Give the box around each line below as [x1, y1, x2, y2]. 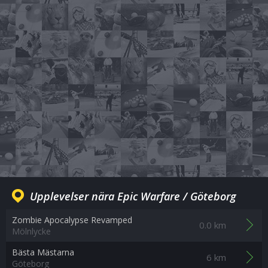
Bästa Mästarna [12, 246, 74, 258]
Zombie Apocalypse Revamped [12, 214, 132, 226]
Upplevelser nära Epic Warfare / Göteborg [30, 189, 236, 203]
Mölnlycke [12, 226, 51, 237]
